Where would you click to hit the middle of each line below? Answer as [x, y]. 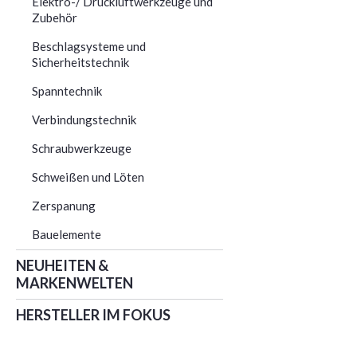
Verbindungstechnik [84, 119]
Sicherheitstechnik [80, 62]
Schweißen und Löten [88, 177]
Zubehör [55, 17]
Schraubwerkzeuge [82, 148]
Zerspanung [64, 205]
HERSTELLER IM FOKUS [93, 314]
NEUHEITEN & [62, 265]
